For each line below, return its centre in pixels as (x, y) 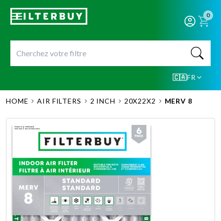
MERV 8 (178, 101)
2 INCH (103, 101)
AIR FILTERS (59, 101)
